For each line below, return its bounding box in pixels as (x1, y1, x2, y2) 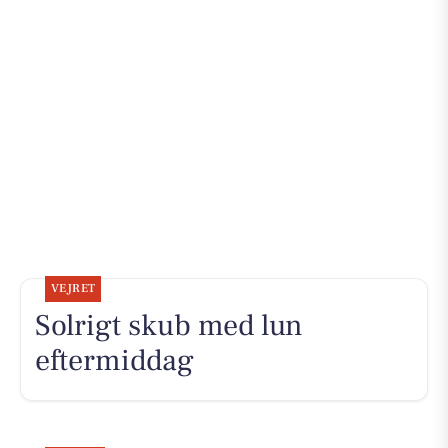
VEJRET (50, 281, 96, 297)
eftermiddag (34, 341, 194, 381)
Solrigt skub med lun (34, 306, 303, 346)
